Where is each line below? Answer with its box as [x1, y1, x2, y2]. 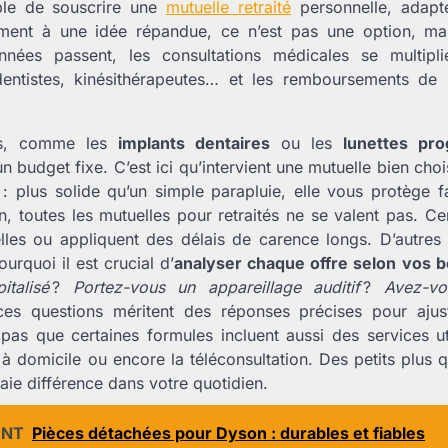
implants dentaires [118, 132, 270, 153]
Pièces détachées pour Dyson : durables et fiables [32, 422, 425, 443]
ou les [270, 132, 343, 153]
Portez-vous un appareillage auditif [72, 276, 364, 297]
